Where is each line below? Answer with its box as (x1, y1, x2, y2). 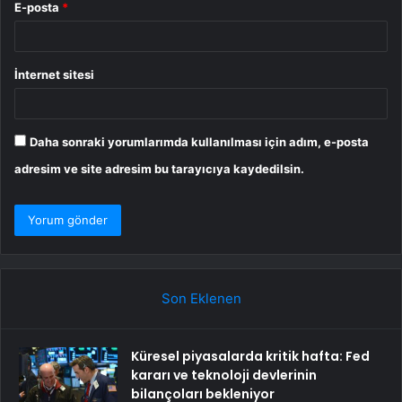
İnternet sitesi (14, 66, 94, 82)
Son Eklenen (161, 289, 241, 307)
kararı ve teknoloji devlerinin (131, 365, 317, 384)
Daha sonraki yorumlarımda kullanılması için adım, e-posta (30, 134, 369, 149)
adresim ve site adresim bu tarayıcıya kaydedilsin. (14, 161, 304, 176)
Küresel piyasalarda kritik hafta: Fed (131, 346, 370, 365)
